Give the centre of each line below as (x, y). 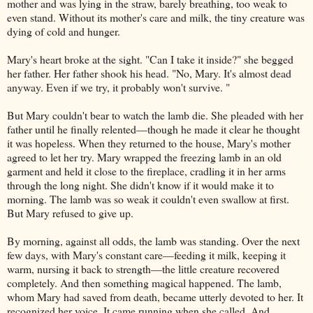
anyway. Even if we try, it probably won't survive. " (118, 87)
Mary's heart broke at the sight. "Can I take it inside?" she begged (150, 59)
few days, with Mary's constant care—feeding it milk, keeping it (146, 254)
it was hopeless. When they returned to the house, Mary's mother (149, 143)
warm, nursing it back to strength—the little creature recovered (143, 268)
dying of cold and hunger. (65, 31)
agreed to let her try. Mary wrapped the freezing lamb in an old (144, 156)
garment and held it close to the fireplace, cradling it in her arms (146, 170)
